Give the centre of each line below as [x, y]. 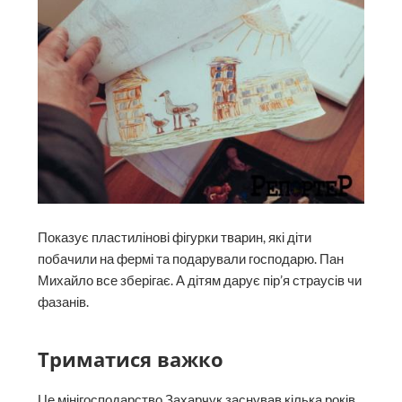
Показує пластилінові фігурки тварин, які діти [175, 237]
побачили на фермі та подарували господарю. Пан [191, 258]
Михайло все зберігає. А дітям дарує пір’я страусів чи [200, 280]
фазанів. [64, 301]
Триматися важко [131, 358]
